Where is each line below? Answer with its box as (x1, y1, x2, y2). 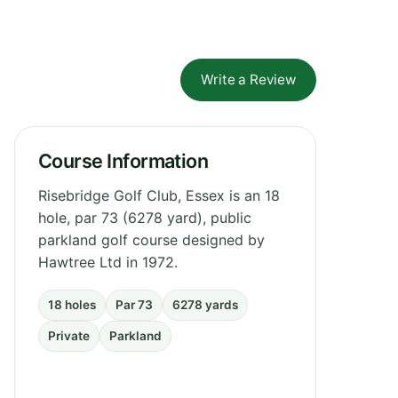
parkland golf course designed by (38, 230, 265, 249)
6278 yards (172, 297, 238, 312)
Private (48, 328, 90, 343)
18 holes (48, 297, 96, 312)
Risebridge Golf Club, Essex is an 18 (38, 186, 280, 204)
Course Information (38, 148, 209, 172)
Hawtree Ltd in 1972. (38, 252, 178, 271)
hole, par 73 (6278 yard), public (38, 208, 251, 227)
